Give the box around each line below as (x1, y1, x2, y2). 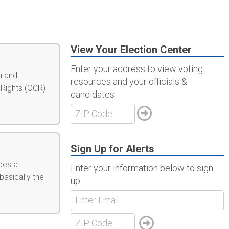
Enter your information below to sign (71, 163, 213, 174)
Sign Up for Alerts (71, 143, 154, 155)
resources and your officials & (71, 76, 187, 87)
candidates (71, 89, 114, 100)
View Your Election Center (71, 43, 192, 56)
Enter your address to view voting (71, 63, 203, 74)
